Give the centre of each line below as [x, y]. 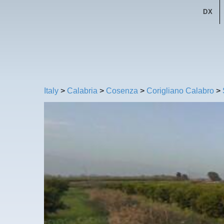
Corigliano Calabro [180, 90]
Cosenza [122, 90]
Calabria [82, 90]
